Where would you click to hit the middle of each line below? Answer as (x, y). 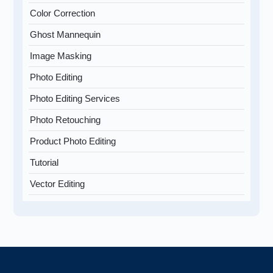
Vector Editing (58, 183)
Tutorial (44, 162)
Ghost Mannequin (66, 34)
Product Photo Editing (73, 141)
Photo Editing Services (75, 98)
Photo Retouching (66, 119)
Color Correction (63, 13)
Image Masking (61, 55)
